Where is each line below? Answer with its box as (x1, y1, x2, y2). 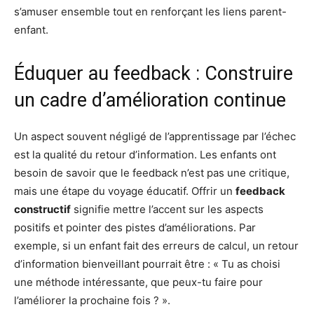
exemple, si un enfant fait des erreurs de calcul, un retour (14, 239, 299, 252)
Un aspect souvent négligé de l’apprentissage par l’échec (14, 130, 296, 143)
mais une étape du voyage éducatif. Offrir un (14, 184, 235, 198)
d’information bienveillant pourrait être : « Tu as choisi (14, 257, 280, 271)
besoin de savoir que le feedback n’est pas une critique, (14, 166, 289, 179)
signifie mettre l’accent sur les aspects (71, 203, 264, 216)
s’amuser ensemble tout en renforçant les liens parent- (14, 5, 287, 18)
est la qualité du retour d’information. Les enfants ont (14, 148, 276, 161)
